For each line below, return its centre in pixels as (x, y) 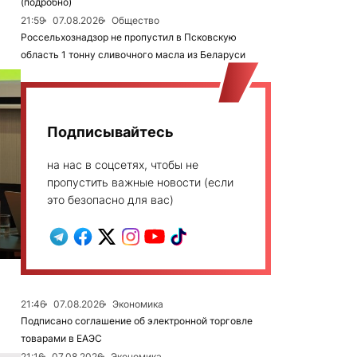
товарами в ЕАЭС (61, 338)
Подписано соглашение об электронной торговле (137, 321)
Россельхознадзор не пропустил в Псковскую (129, 37)
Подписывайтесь (110, 132)
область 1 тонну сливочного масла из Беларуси (133, 55)
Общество (135, 20)
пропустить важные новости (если (140, 182)
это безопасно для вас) (110, 200)
